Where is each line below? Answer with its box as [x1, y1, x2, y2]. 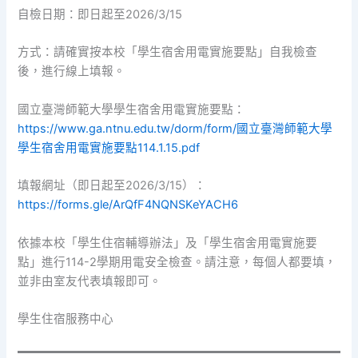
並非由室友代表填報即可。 [18, 273, 162, 288]
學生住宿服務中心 [18, 311, 114, 326]
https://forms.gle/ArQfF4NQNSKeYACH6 [18, 197, 239, 213]
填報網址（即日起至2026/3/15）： [18, 178, 207, 193]
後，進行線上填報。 [18, 64, 126, 79]
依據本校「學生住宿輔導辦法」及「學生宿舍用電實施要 [18, 235, 318, 250]
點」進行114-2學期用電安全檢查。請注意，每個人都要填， [18, 254, 337, 269]
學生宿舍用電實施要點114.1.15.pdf [18, 140, 201, 155]
